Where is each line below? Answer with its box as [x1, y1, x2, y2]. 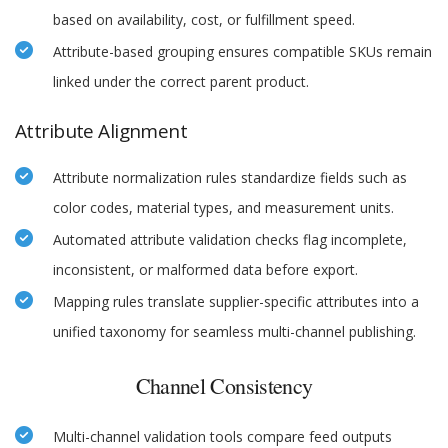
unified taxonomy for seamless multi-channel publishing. [53, 322, 416, 342]
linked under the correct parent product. [53, 72, 309, 92]
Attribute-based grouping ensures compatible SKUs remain [53, 42, 432, 62]
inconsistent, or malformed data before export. [53, 260, 358, 280]
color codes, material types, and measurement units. [53, 198, 394, 218]
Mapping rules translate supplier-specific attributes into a [53, 292, 419, 312]
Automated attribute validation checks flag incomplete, [53, 230, 407, 250]
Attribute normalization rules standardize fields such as [53, 168, 407, 188]
